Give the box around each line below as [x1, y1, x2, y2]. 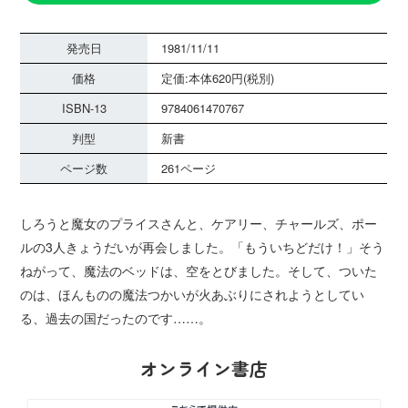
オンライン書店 [140, 355, 268, 382]
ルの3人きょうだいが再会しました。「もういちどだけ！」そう [20, 238, 385, 257]
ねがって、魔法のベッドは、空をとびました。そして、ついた [20, 261, 378, 280]
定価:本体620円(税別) [161, 69, 275, 87]
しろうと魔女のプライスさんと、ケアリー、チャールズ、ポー [20, 214, 378, 233]
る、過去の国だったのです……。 [20, 309, 212, 328]
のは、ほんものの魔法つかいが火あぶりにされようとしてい [20, 285, 365, 304]
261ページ [161, 159, 217, 178]
